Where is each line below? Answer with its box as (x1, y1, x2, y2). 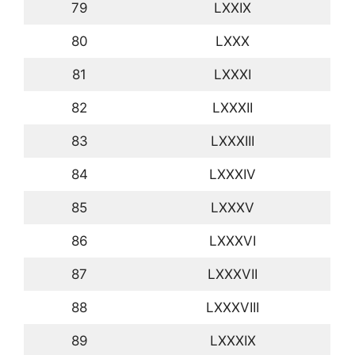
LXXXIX (209, 333, 256, 349)
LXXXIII (211, 133, 254, 150)
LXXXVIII (206, 300, 259, 316)
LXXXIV (209, 166, 256, 183)
